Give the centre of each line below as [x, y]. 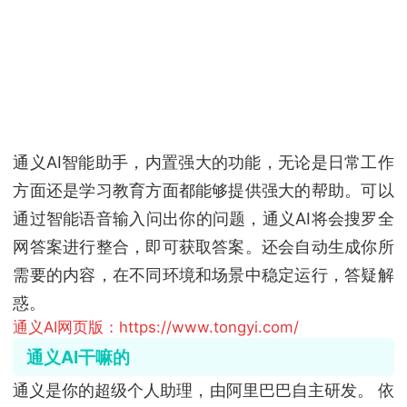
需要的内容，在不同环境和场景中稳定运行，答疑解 [203, 274]
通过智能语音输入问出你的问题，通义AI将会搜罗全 [203, 218]
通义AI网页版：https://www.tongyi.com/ [156, 327]
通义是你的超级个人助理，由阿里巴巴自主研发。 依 [203, 391]
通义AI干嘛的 [78, 357]
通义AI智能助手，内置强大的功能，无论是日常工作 [203, 162]
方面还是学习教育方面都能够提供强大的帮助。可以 [203, 190]
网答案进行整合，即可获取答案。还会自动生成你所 [203, 246]
